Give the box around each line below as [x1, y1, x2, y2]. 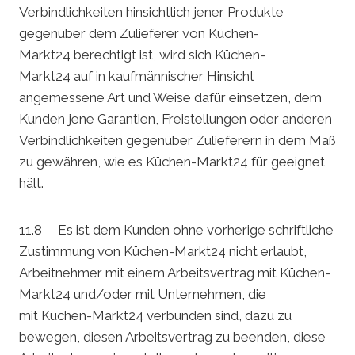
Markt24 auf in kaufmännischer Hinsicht [19, 68, 254, 85]
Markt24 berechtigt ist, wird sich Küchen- [19, 47, 265, 63]
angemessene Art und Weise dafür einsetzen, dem [19, 90, 322, 106]
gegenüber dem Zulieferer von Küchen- [19, 25, 259, 42]
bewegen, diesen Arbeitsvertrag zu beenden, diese [19, 329, 326, 345]
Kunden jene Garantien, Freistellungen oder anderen [19, 111, 332, 128]
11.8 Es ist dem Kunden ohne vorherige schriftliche [19, 222, 334, 239]
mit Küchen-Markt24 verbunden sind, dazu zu [19, 307, 292, 324]
